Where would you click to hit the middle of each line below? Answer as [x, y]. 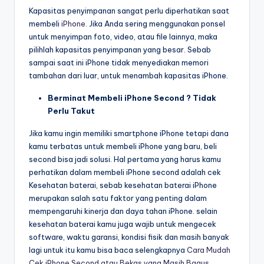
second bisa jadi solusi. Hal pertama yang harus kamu [125, 159]
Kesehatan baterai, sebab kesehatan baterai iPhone [123, 185]
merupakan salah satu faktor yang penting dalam [118, 198]
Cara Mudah [209, 250]
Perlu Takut [71, 111]
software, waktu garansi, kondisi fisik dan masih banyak [129, 237]
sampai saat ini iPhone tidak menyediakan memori [119, 63]
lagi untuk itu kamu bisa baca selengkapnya [108, 250]
